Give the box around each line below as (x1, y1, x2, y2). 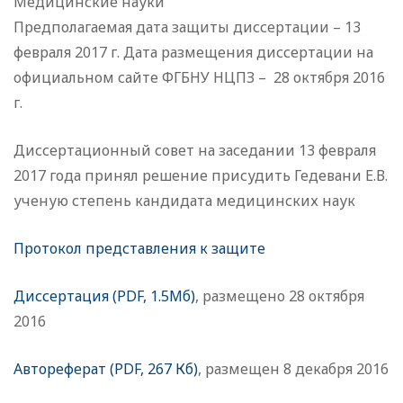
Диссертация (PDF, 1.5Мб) (13, 286, 195, 307)
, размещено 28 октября (195, 286, 364, 307)
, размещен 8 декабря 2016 (198, 359, 389, 380)
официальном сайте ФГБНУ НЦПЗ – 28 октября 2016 (13, 67, 385, 88)
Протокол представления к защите (13, 238, 265, 259)
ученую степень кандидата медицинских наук (13, 191, 355, 211)
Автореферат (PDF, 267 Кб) (13, 359, 198, 380)
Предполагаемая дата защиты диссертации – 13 (13, 17, 361, 38)
